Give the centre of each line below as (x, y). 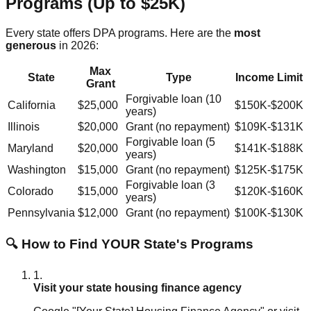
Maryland (31, 148)
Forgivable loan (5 (170, 142)
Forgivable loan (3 (170, 185)
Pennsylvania (41, 212)
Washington (37, 169)
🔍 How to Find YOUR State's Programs (129, 244)
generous (31, 45)
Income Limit (269, 77)
